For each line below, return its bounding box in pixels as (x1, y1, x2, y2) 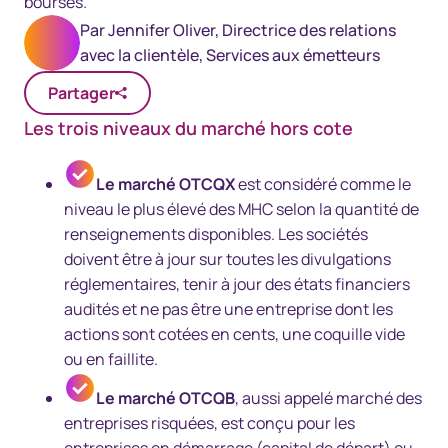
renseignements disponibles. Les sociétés (64, 223, 368, 245)
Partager (48, 82, 115, 104)
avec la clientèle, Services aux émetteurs (80, 44, 380, 66)
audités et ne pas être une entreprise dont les (64, 298, 393, 320)
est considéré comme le (235, 173, 411, 195)
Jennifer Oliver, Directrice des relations (108, 19, 396, 41)
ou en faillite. (64, 348, 158, 370)
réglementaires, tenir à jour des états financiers (64, 273, 410, 295)
